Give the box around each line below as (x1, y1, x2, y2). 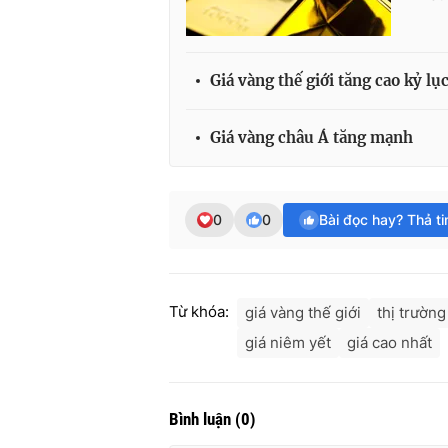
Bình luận (169, 409, 235, 430)
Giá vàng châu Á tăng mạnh (210, 128, 413, 148)
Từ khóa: (169, 302, 229, 322)
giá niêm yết (245, 333, 331, 353)
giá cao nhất (347, 333, 432, 353)
